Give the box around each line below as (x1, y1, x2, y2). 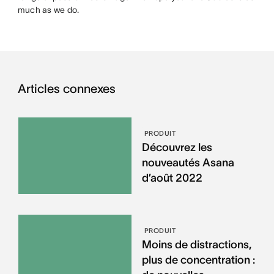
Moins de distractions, (141, 238, 251, 251)
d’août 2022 (141, 172, 202, 185)
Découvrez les (141, 141, 212, 154)
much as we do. (17, 5, 80, 15)
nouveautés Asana (141, 157, 234, 169)
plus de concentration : (141, 253, 255, 266)
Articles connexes (17, 82, 116, 96)
